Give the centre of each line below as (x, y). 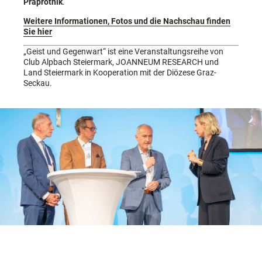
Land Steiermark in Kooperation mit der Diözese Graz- (120, 73)
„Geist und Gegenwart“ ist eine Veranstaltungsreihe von (123, 52)
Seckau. (38, 83)
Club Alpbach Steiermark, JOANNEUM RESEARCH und (121, 62)
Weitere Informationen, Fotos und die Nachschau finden (127, 21)
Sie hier (38, 31)
